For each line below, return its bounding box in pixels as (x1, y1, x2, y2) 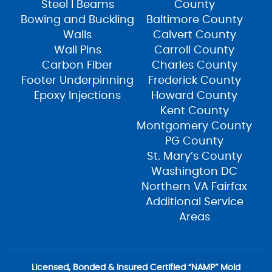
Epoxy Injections (34, 90, 121, 102)
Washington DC (151, 166, 238, 178)
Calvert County (152, 30, 236, 41)
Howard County (151, 90, 238, 102)
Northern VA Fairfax (141, 182, 248, 193)
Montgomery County (137, 121, 253, 132)
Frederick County (148, 75, 241, 87)
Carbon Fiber (42, 60, 114, 72)
